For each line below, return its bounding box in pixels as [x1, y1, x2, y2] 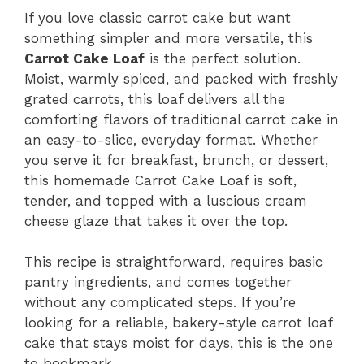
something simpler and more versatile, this [24, 29, 313, 46]
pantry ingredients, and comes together [24, 274, 292, 290]
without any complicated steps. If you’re [24, 294, 296, 310]
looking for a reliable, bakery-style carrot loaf [24, 314, 332, 331]
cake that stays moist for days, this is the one [24, 335, 333, 351]
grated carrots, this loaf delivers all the [24, 90, 285, 107]
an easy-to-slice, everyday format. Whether [24, 131, 318, 148]
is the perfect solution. [145, 50, 301, 67]
